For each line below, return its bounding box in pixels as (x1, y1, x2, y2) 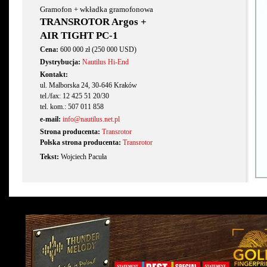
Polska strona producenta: (40, 138, 121, 147)
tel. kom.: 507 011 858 (40, 103, 104, 111)
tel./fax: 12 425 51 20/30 (40, 92, 109, 100)
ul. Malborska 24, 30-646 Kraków (40, 81, 137, 89)
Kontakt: (40, 70, 68, 79)
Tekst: (40, 153, 59, 161)
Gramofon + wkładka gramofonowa (40, 5, 153, 14)
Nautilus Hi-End (82, 58, 129, 66)
